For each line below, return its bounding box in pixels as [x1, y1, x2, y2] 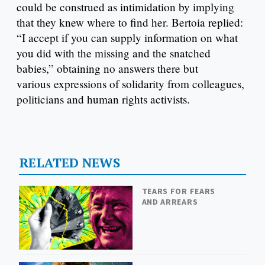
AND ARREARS [141, 196, 198, 207]
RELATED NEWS [18, 153, 120, 171]
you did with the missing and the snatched [17, 46, 211, 61]
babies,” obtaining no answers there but [17, 61, 198, 76]
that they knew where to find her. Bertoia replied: [17, 15, 243, 30]
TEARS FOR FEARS [141, 185, 216, 196]
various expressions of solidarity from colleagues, [17, 76, 244, 92]
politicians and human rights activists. [17, 92, 190, 107]
